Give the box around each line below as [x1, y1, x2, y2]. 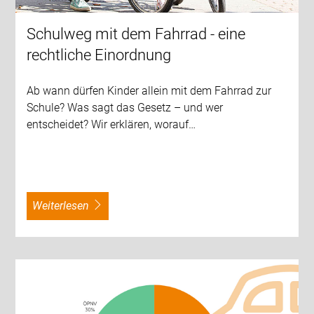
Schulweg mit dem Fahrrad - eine [27, 25, 246, 43]
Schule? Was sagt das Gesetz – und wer [27, 101, 224, 115]
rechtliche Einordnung [27, 46, 172, 64]
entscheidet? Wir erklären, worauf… [27, 118, 196, 132]
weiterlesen [42, 199, 90, 213]
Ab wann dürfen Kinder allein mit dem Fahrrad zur [27, 84, 272, 98]
